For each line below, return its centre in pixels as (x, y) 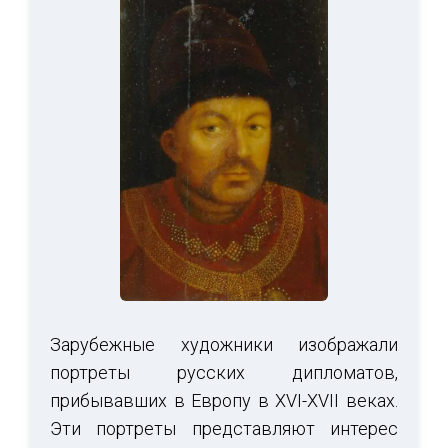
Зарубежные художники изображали (224, 345)
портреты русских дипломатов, (224, 373)
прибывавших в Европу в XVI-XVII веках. (224, 401)
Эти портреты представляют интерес (224, 429)
